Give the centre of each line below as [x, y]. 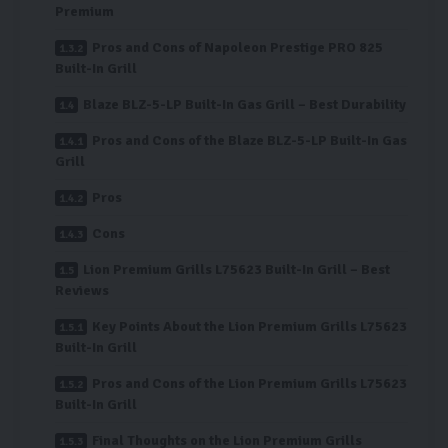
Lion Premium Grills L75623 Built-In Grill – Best [236, 270]
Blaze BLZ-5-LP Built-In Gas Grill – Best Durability [244, 105]
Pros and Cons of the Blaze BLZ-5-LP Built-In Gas [249, 141]
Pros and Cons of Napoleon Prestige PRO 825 [237, 48]
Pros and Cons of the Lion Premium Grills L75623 [249, 384]
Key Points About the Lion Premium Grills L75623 [249, 327]
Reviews [82, 291]
